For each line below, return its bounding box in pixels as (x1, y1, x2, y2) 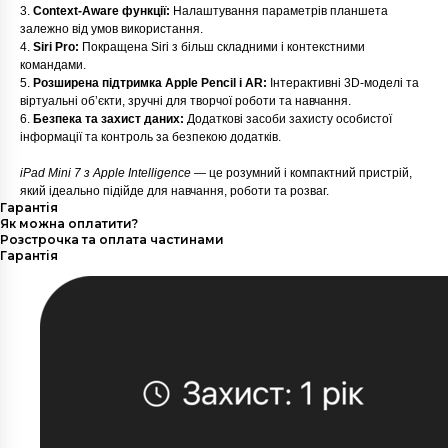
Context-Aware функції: (33, 4, 173, 19)
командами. (20, 58, 86, 73)
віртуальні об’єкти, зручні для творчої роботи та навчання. (20, 94, 351, 109)
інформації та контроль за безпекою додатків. (20, 130, 281, 145)
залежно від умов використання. (20, 22, 203, 37)
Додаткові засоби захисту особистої (187, 112, 392, 127)
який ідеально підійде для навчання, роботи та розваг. (20, 184, 329, 199)
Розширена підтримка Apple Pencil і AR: (33, 76, 270, 91)
